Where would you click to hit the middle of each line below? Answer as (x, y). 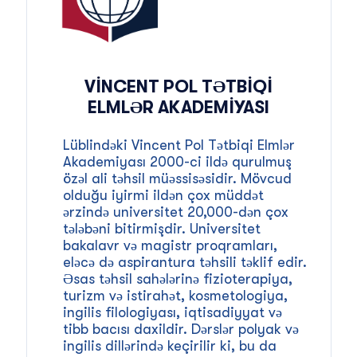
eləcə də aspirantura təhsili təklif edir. (184, 262)
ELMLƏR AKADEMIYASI (178, 107)
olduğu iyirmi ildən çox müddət (163, 195)
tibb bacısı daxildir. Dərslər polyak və (180, 329)
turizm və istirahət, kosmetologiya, (175, 295)
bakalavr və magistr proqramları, (170, 245)
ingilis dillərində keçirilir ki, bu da (169, 345)
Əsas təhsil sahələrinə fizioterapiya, (177, 279)
